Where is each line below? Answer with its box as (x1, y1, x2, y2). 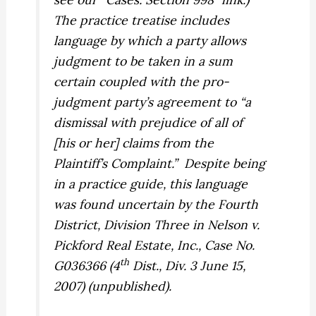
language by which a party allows (54, 32, 247, 49)
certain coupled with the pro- (54, 73, 230, 90)
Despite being (184, 154, 266, 171)
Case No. (205, 236, 255, 253)
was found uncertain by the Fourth (54, 195, 259, 212)
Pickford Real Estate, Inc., (54, 236, 205, 253)
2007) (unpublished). (54, 277, 172, 294)
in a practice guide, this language (54, 175, 248, 192)
